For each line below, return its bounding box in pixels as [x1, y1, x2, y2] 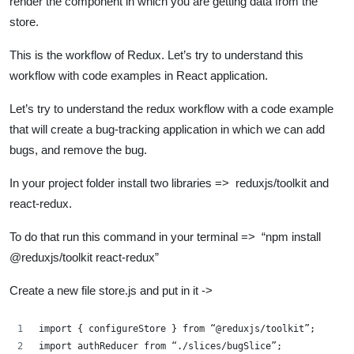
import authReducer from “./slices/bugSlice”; [39, 340, 282, 352]
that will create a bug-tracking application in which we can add [9, 122, 325, 136]
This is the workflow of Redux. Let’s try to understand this [9, 47, 303, 62]
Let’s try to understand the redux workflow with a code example [9, 101, 333, 115]
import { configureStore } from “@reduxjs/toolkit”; [39, 322, 315, 334]
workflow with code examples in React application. [9, 68, 268, 82]
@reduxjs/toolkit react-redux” [9, 250, 159, 264]
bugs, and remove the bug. [9, 142, 147, 156]
